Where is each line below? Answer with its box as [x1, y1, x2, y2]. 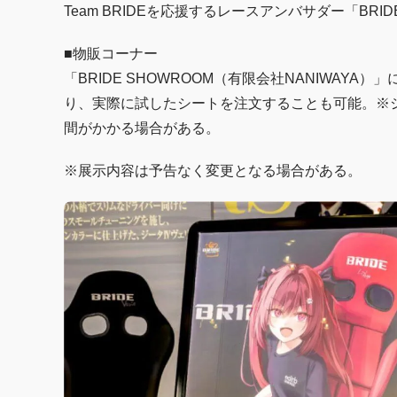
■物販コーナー [64, 45, 158, 61]
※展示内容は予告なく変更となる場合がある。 [64, 162, 362, 178]
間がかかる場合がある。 [64, 120, 220, 136]
